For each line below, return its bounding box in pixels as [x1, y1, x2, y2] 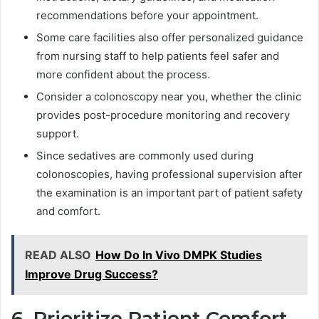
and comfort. [36, 204, 100, 219]
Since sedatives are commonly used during [36, 149, 253, 163]
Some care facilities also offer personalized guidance [36, 31, 303, 45]
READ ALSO [25, 248, 91, 263]
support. [36, 127, 79, 141]
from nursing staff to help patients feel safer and [36, 49, 279, 63]
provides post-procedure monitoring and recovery [36, 108, 290, 122]
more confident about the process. [36, 68, 210, 82]
